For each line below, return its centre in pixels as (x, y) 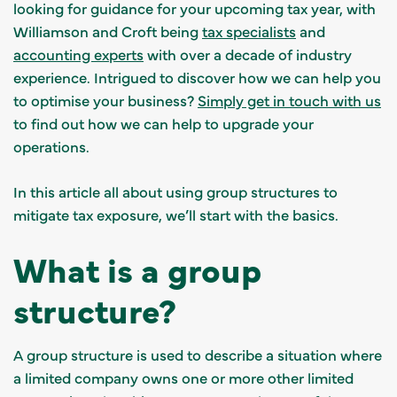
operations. (55, 146)
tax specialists (249, 31)
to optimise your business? (105, 100)
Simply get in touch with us (289, 100)
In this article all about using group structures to (175, 191)
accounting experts (78, 54)
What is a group (137, 268)
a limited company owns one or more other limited (183, 377)
